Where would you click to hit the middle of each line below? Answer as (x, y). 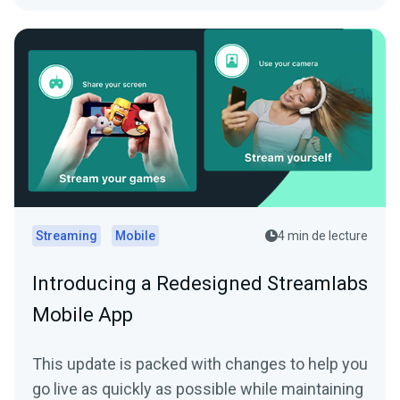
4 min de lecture (323, 235)
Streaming (67, 235)
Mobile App (83, 314)
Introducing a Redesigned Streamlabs (200, 283)
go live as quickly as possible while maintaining (198, 388)
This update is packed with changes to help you (200, 363)
